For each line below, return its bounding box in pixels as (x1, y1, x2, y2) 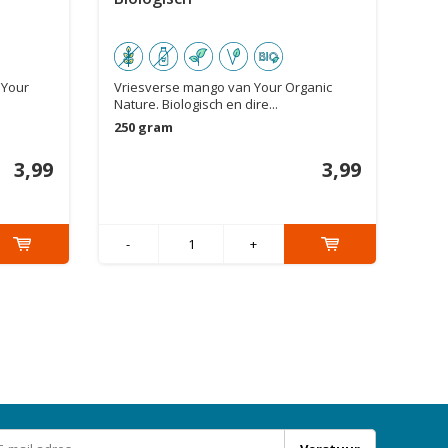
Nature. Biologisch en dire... (113, 95, 278, 114)
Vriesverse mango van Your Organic (113, 78, 332, 97)
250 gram (113, 118, 173, 137)
